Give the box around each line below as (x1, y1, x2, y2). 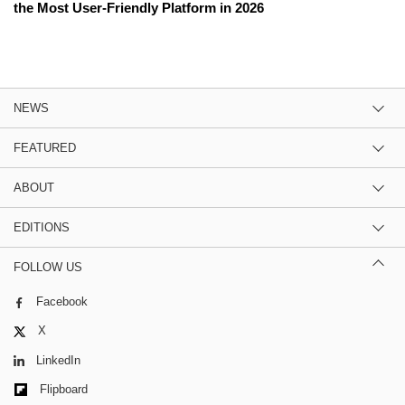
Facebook (36, 295, 88, 309)
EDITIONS (14, 221, 70, 235)
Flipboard (40, 381, 88, 396)
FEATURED (14, 141, 76, 155)
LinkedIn (36, 353, 80, 367)
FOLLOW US (14, 260, 82, 275)
